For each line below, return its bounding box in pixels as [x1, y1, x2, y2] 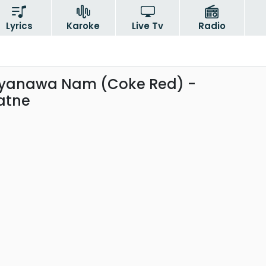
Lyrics [5, 20, 33, 32]
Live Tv [132, 20, 164, 32]
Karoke [66, 20, 100, 32]
